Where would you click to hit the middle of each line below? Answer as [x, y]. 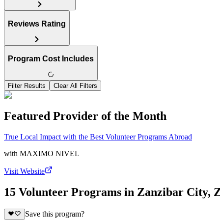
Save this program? [55, 214]
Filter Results [27, 86]
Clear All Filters [75, 86]
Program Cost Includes [51, 59]
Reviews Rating [37, 24]
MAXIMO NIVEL [50, 153]
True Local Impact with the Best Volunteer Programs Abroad [98, 137]
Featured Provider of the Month [85, 116]
